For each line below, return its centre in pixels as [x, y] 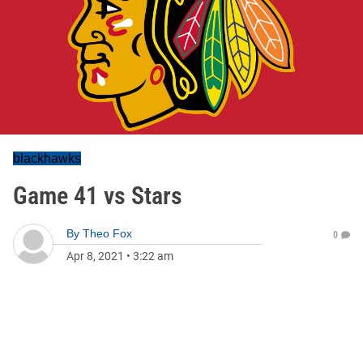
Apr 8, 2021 [95, 256]
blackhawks [47, 158]
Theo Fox [107, 233]
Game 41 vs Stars [98, 196]
